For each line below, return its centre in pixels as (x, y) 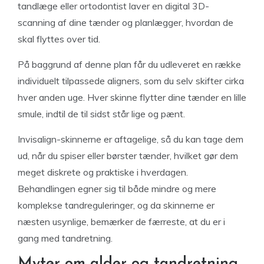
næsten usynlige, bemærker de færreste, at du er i (121, 222)
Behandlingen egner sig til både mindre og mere (117, 189)
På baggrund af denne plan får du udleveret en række (129, 64)
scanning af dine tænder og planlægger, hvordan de (126, 22)
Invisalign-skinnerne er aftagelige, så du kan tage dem (131, 139)
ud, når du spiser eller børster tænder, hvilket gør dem (128, 156)
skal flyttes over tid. (59, 39)
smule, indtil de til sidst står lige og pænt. (101, 114)
